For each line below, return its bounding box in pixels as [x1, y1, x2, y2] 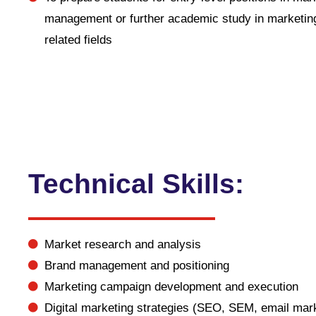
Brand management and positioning [44, 259, 229, 272]
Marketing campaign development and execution [44, 280, 298, 293]
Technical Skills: [28, 169, 244, 199]
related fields [44, 33, 112, 47]
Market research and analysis [44, 238, 201, 251]
